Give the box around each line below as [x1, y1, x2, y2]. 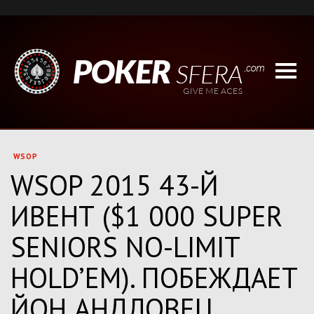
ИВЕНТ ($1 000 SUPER [11, 198, 282, 234]
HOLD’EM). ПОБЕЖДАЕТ [11, 259, 298, 296]
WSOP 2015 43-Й [11, 167, 219, 203]
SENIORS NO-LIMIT [11, 228, 239, 265]
